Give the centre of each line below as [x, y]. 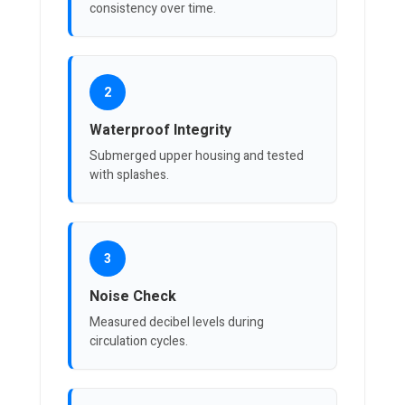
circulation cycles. [139, 342]
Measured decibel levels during [177, 323]
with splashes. [129, 175]
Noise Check [133, 297]
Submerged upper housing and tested [197, 156]
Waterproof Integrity [160, 131]
